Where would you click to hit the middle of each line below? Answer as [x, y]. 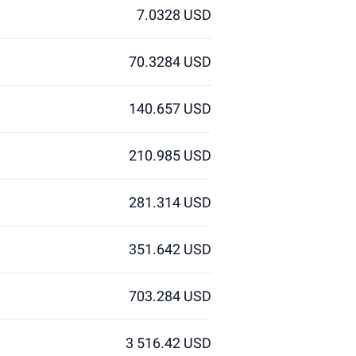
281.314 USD [170, 202]
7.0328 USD [174, 15]
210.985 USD [170, 155]
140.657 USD [170, 108]
